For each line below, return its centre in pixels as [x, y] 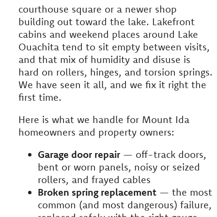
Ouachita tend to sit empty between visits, [114, 47]
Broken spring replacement [97, 192]
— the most [184, 192]
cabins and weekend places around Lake [108, 34]
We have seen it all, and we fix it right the [112, 85]
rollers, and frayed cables [94, 180]
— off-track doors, [163, 155]
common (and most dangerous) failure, [125, 205]
